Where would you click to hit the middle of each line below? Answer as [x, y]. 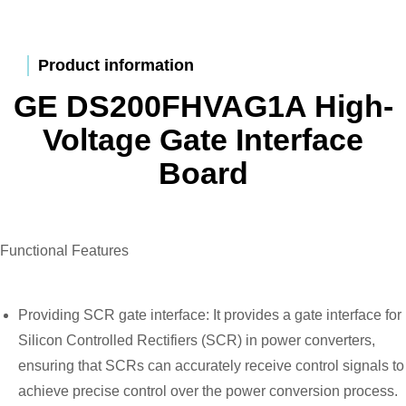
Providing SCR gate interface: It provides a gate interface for [210, 315]
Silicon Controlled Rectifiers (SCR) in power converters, [197, 340]
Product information [116, 65]
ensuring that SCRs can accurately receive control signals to [211, 366]
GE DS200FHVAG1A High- [203, 106]
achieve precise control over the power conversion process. [208, 391]
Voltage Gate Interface [203, 140]
